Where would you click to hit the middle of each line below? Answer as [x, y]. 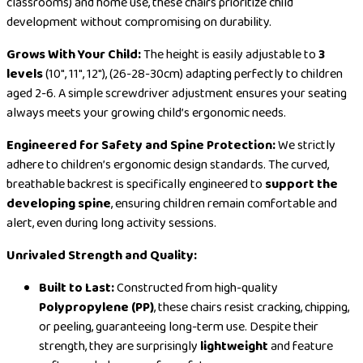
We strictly [305, 145]
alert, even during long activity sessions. [111, 223]
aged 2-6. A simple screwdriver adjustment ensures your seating [177, 93]
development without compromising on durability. [139, 22]
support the [301, 184]
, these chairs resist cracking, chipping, [252, 307]
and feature [301, 346]
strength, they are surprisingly [120, 346]
